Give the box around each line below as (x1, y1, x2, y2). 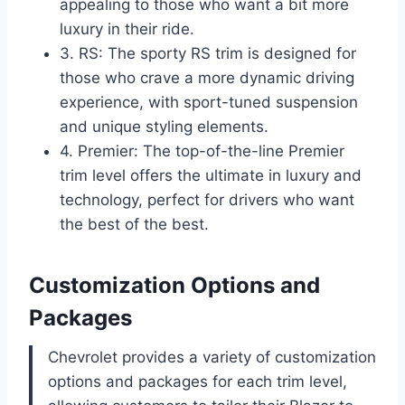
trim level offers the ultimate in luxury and (60, 166, 362, 185)
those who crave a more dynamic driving (60, 69, 354, 88)
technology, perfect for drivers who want (60, 191, 354, 210)
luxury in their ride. (60, 20, 194, 39)
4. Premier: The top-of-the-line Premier (60, 142, 344, 161)
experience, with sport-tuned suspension (60, 93, 358, 112)
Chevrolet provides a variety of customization (48, 348, 376, 367)
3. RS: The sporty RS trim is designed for (60, 44, 356, 63)
